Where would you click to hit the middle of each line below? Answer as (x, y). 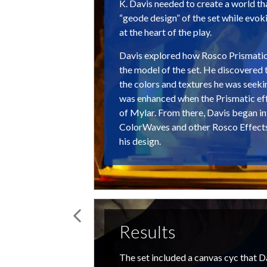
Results (148, 231)
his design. (140, 141)
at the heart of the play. (165, 32)
